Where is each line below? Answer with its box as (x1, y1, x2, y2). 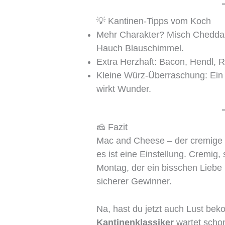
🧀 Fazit (96, 122, 128, 132)
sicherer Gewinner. (96, 176, 172, 186)
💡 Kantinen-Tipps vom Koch (96, 16, 211, 26)
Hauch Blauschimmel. (96, 43, 184, 53)
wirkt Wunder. (96, 83, 152, 94)
